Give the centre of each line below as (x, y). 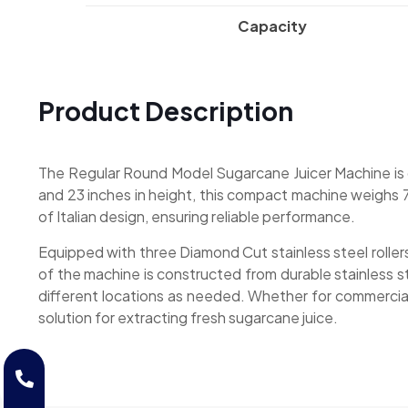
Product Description (166, 111)
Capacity (272, 26)
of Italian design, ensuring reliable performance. (197, 217)
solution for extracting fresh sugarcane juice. (188, 318)
